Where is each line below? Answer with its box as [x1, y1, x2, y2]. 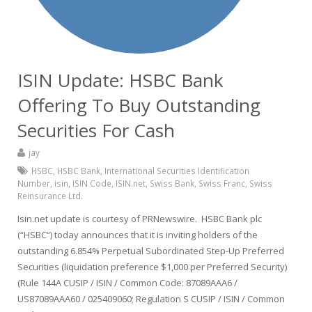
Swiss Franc [198, 178, 245, 189]
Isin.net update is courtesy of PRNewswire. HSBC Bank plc [17, 212, 262, 225]
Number [17, 178, 50, 189]
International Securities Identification [104, 165, 249, 176]
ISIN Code [72, 178, 111, 189]
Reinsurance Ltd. [17, 190, 83, 201]
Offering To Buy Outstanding [17, 93, 260, 118]
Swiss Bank [150, 178, 194, 189]
